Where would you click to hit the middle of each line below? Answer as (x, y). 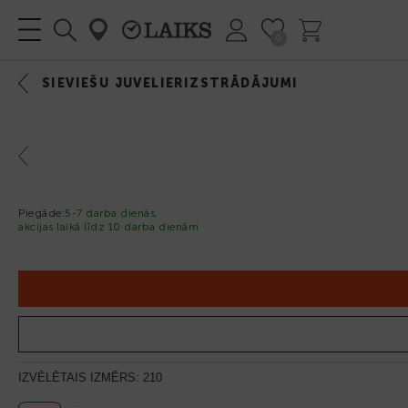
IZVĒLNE (296, 69)
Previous (32, 156)
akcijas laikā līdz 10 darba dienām (108, 226)
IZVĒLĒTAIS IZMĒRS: (81, 377)
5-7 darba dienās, (112, 213)
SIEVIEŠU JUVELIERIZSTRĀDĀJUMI (170, 83)
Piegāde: (41, 213)
